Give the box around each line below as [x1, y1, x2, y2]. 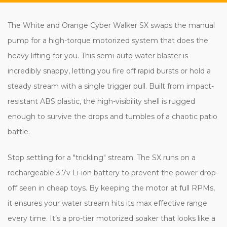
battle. [8, 127, 30, 136]
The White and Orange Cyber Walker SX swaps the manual [8, 20, 215, 30]
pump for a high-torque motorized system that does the [8, 35, 208, 45]
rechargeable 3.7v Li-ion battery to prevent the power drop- [8, 168, 218, 177]
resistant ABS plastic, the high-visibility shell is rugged [8, 96, 195, 106]
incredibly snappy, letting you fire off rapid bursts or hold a [8, 66, 211, 75]
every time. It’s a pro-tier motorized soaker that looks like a [8, 213, 215, 223]
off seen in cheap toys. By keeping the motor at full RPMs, [8, 183, 215, 193]
